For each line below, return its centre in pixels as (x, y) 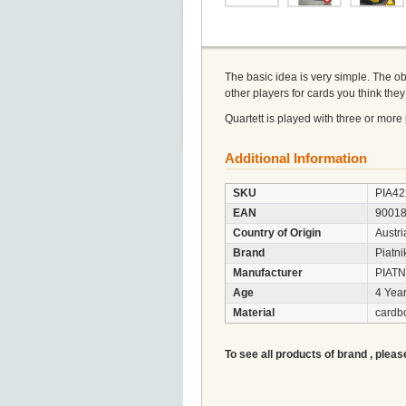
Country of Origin (277, 233)
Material (254, 313)
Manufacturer (268, 273)
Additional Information (296, 158)
